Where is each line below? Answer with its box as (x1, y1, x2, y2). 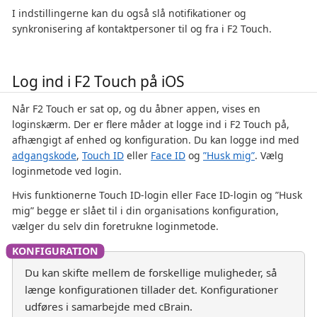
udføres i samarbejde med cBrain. (25, 299, 192, 313)
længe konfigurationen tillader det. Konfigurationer (25, 282, 278, 296)
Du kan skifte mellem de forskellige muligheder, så (25, 265, 277, 279)
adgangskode (12, 149, 76, 163)
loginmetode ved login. (12, 164, 122, 178)
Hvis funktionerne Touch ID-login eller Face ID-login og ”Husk (12, 188, 302, 202)
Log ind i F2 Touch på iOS (12, 71, 185, 91)
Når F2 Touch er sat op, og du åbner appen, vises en (12, 102, 260, 116)
